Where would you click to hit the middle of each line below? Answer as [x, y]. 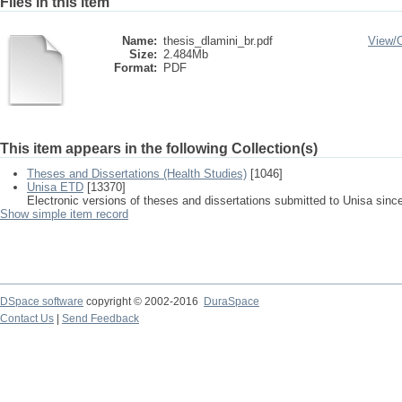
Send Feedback [100, 319]
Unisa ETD [55, 187]
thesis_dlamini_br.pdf [218, 41]
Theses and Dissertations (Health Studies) [137, 174]
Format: [135, 68]
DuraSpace [232, 301]
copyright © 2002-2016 [144, 301]
